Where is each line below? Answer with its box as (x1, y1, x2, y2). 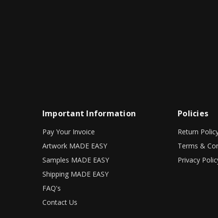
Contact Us (42, 197, 77, 207)
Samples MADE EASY (42, 155, 109, 164)
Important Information (42, 108, 136, 119)
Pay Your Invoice (42, 127, 95, 136)
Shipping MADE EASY (42, 169, 109, 179)
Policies (178, 108, 209, 119)
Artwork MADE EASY (42, 141, 107, 150)
